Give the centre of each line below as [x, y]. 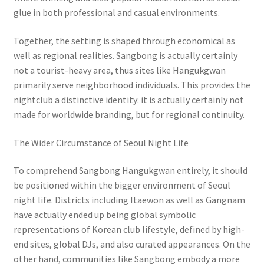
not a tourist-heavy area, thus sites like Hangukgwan [119, 70]
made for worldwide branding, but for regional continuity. [129, 115]
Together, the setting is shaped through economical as [124, 41]
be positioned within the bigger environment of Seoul [122, 185]
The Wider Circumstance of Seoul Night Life [101, 142]
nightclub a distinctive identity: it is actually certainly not [128, 100]
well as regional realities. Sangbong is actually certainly [125, 56]
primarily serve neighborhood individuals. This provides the [132, 85]
